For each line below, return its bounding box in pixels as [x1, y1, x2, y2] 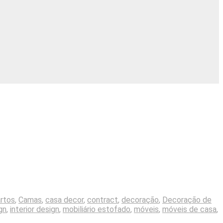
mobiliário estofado [63, 204, 130, 214]
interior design [10, 204, 59, 214]
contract [87, 195, 118, 205]
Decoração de [162, 195, 212, 205]
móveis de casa [162, 204, 217, 214]
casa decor [45, 195, 84, 205]
